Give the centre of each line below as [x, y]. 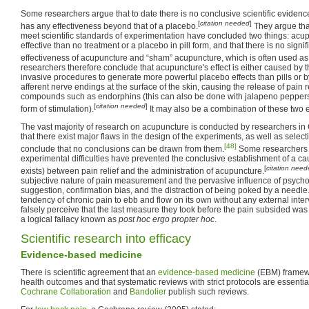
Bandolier [148, 291]
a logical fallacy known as [70, 219]
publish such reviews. [208, 291]
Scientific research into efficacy [106, 238]
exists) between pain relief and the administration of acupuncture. [142, 171]
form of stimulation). [57, 109]
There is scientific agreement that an [89, 272]
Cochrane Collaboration [66, 291]
